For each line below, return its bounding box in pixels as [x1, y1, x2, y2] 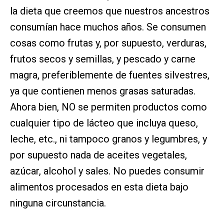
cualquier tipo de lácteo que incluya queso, [10, 117, 198, 129]
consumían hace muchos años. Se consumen [10, 21, 206, 33]
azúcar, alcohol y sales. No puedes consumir [10, 165, 204, 177]
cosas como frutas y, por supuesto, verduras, [10, 37, 206, 49]
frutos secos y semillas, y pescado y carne [10, 53, 195, 65]
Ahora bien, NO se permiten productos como [10, 101, 207, 113]
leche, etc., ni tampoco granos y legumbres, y [10, 133, 207, 145]
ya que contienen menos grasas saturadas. [10, 85, 195, 97]
